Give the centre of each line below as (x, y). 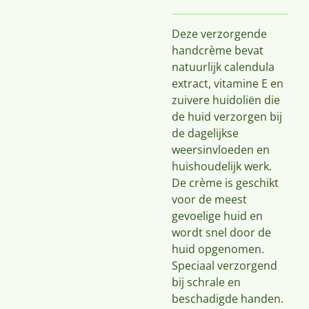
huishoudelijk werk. (222, 166)
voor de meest (209, 199)
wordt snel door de (221, 232)
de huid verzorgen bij (227, 117)
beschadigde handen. (228, 299)
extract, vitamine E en (228, 83)
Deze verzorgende (219, 34)
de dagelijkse (205, 133)
